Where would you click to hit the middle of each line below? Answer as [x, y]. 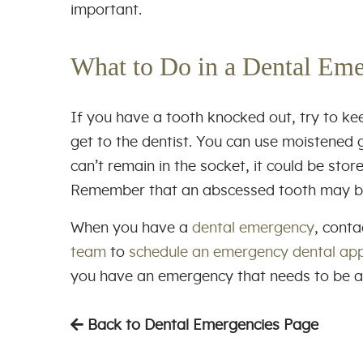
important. [108, 10]
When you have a [131, 228]
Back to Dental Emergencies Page [201, 325]
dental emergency [253, 228]
